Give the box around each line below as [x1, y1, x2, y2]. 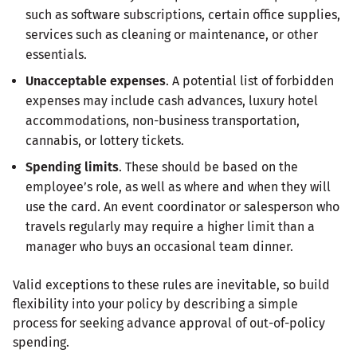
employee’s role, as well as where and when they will [25, 178, 331, 194]
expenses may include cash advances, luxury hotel [25, 92, 318, 108]
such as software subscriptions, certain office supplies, [25, 6, 340, 22]
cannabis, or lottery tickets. [25, 132, 184, 148]
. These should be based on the [119, 159, 298, 175]
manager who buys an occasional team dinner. [25, 238, 293, 254]
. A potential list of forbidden [166, 73, 334, 88]
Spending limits [25, 159, 119, 175]
